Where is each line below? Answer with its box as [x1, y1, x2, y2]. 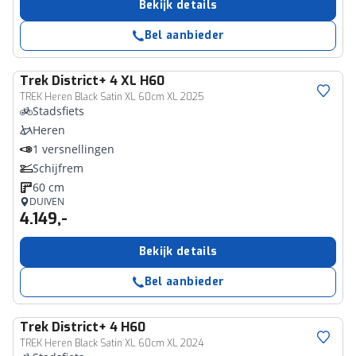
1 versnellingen [33, 141, 114, 157]
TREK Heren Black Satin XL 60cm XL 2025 [20, 91, 204, 103]
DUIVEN [29, 195, 64, 208]
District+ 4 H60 [52, 319, 145, 335]
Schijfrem [33, 161, 83, 176]
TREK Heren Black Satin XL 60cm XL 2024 [20, 337, 203, 350]
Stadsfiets [33, 103, 84, 118]
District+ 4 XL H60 [52, 72, 164, 89]
